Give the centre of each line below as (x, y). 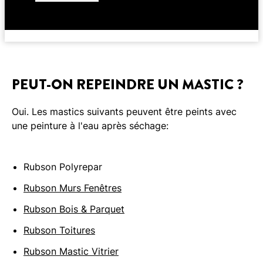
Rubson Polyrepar (63, 167)
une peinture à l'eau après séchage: (90, 126)
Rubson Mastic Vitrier (71, 252)
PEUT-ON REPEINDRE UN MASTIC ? (128, 85)
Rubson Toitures (59, 230)
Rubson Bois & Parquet (74, 209)
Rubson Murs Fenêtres (73, 188)
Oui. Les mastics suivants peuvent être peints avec (124, 112)
